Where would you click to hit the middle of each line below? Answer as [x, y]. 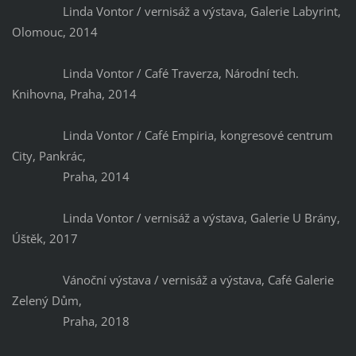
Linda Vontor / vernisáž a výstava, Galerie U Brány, [176, 218]
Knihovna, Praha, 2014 [74, 94]
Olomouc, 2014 [54, 32]
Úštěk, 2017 [44, 239]
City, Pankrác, [50, 156]
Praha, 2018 [70, 321]
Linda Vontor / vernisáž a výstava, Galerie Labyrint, [176, 12]
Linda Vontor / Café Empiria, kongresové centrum [172, 135]
